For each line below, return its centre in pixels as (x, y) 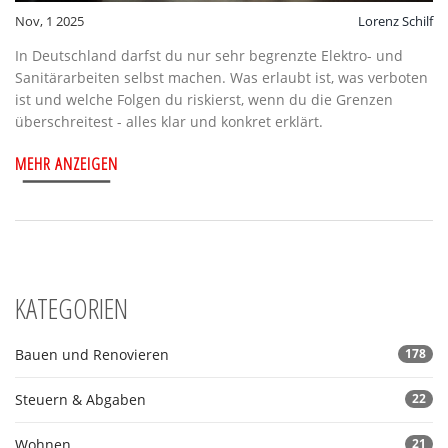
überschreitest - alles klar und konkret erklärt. (169, 122)
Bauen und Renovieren (92, 355)
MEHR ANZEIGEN (66, 164)
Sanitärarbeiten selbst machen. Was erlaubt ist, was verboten (221, 78)
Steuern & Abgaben (80, 400)
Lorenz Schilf (395, 21)
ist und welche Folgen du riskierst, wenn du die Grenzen (204, 100)
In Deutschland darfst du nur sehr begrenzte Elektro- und (209, 56)
